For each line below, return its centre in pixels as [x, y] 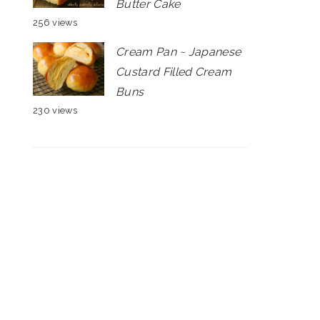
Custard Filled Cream [174, 72]
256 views [55, 22]
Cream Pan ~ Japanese [179, 52]
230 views [55, 110]
